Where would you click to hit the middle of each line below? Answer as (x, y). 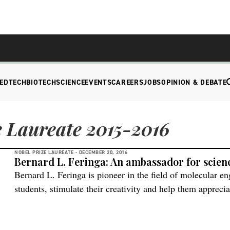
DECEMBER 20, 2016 (103, 152)
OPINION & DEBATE (194, 82)
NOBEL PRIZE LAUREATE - (46, 152)
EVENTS (98, 82)
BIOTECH (41, 82)
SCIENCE (71, 82)
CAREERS (128, 82)
